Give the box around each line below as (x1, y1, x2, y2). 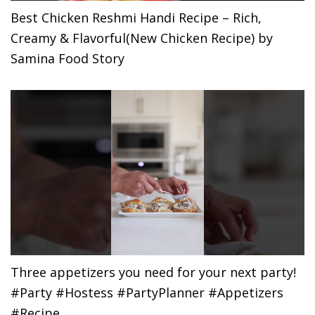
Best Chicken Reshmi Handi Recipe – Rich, (11, 8, 262, 26)
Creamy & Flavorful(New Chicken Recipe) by (11, 29, 273, 46)
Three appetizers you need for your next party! (11, 263, 296, 281)
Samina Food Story (11, 49, 124, 67)
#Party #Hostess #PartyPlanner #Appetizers (11, 283, 283, 301)
